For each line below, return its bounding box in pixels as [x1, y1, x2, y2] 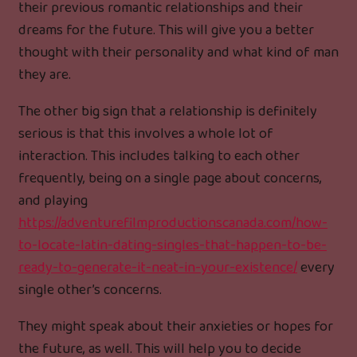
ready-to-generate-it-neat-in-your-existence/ [18, 257, 297, 280]
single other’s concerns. [18, 279, 162, 302]
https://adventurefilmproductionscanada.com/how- [18, 212, 328, 235]
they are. [18, 64, 71, 87]
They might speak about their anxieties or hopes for [18, 316, 333, 339]
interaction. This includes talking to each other [18, 145, 300, 168]
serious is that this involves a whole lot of [18, 123, 273, 146]
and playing [18, 190, 88, 213]
